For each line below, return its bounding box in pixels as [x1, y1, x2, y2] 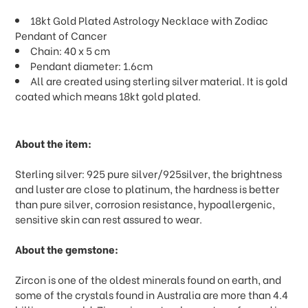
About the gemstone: [15, 241, 119, 257]
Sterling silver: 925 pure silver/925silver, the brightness [15, 166, 283, 181]
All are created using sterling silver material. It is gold [30, 73, 288, 89]
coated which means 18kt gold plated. [15, 88, 201, 104]
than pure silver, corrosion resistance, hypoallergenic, [15, 196, 276, 212]
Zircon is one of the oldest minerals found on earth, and [15, 272, 282, 287]
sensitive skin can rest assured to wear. [15, 211, 203, 227]
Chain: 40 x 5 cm [30, 43, 111, 58]
